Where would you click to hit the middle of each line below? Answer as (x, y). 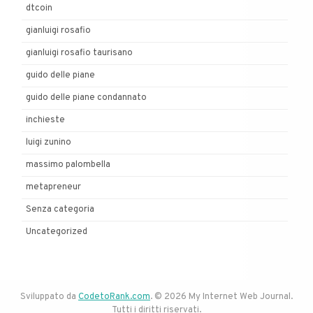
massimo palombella (68, 165)
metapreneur (53, 187)
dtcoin (39, 8)
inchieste (45, 120)
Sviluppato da (49, 297)
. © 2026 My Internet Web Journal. (221, 297)
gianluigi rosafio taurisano (79, 53)
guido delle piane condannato (86, 97)
